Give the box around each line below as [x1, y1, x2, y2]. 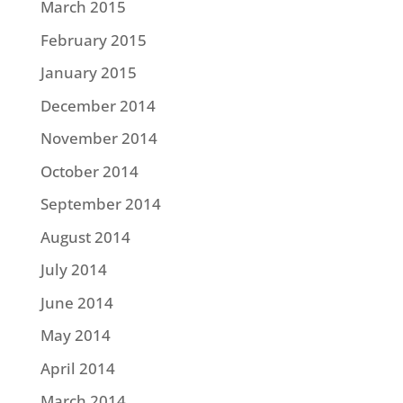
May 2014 [40, 325, 111, 345]
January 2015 [40, 62, 137, 83]
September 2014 [40, 193, 161, 214]
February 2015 [40, 29, 147, 50]
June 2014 [40, 291, 113, 313]
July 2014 [40, 259, 107, 280]
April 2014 [40, 357, 115, 379]
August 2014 [40, 226, 130, 247]
